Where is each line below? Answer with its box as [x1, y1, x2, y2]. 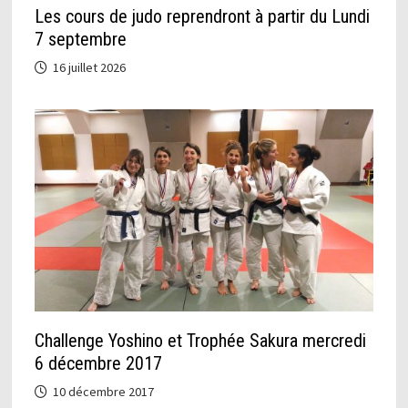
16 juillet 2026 [52, 58, 126, 76]
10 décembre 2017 [52, 382, 154, 400]
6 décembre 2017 [34, 352, 162, 374]
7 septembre [34, 27, 127, 50]
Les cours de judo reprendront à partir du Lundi [34, 5, 370, 27]
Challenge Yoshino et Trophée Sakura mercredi [34, 329, 366, 352]
